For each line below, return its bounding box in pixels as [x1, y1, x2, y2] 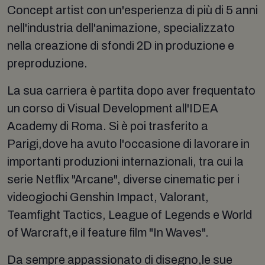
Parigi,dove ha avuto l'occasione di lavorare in [7, 137, 250, 150]
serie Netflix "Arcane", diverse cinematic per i [7, 172, 240, 186]
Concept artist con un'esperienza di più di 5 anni [7, 3, 258, 17]
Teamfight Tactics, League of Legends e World [7, 208, 252, 221]
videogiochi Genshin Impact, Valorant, [7, 190, 209, 203]
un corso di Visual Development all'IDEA [7, 101, 221, 115]
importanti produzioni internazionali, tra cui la [7, 154, 244, 168]
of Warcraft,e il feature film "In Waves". [7, 225, 209, 239]
